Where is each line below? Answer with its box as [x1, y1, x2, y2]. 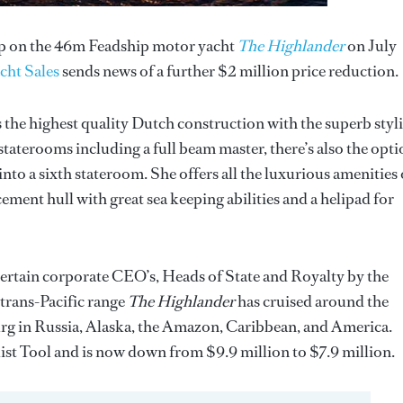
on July [345, 35, 397, 58]
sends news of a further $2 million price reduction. [59, 60, 399, 83]
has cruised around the [235, 291, 389, 313]
